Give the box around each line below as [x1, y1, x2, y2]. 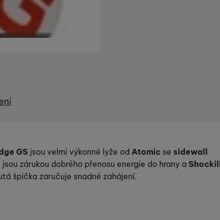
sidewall [173, 147, 208, 157]
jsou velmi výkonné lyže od [28, 147, 132, 157]
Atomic [132, 147, 161, 157]
